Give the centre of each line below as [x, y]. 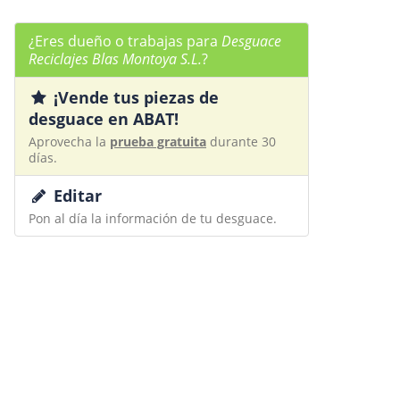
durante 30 [241, 142]
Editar [76, 196]
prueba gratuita [158, 142]
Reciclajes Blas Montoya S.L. [115, 59]
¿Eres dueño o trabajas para [125, 41]
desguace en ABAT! [104, 119]
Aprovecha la [69, 142]
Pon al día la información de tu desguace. [153, 218]
